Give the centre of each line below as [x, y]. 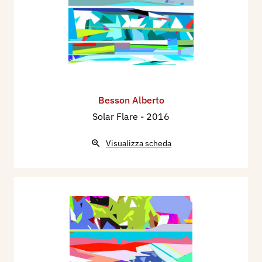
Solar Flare [116, 117]
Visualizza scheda [139, 144]
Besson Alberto [131, 100]
